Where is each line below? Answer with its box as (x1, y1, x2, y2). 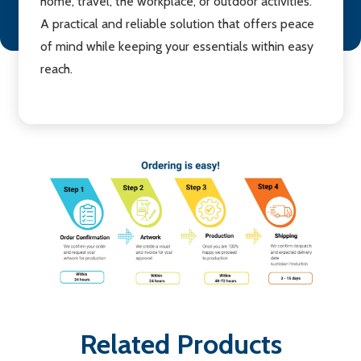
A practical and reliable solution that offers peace (39, 16, 314, 32)
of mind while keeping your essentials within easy (39, 39, 313, 55)
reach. (39, 61, 73, 77)
